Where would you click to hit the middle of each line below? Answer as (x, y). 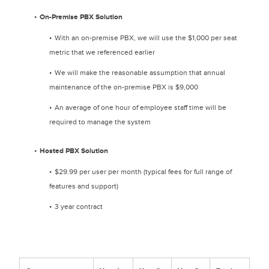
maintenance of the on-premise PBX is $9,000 (124, 87)
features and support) (84, 186)
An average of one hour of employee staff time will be (141, 107)
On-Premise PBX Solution (81, 17)
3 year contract (79, 207)
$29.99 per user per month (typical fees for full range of (143, 172)
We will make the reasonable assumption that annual (140, 73)
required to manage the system (100, 122)
